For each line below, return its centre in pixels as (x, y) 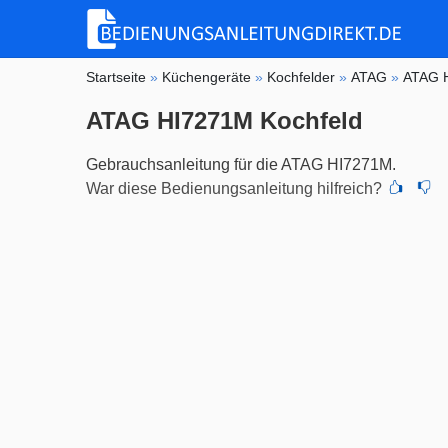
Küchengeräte (207, 76)
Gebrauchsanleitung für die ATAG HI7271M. (241, 164)
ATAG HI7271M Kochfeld (225, 120)
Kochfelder (301, 76)
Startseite (116, 76)
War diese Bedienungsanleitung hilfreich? (234, 188)
